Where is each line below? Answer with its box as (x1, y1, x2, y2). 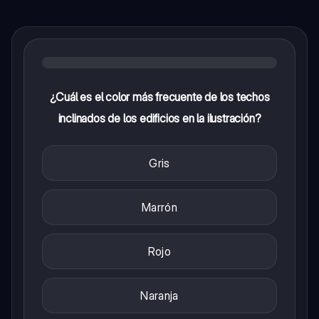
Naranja (140, 288, 179, 303)
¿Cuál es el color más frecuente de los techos (49, 90, 270, 105)
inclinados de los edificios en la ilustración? (58, 111, 261, 126)
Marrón (142, 200, 177, 215)
